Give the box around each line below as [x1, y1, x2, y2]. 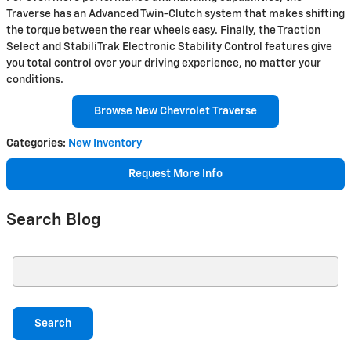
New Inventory [68, 137, 142, 149]
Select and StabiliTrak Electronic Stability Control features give [6, 42, 332, 53]
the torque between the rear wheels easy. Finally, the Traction [6, 25, 320, 37]
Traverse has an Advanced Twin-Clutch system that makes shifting [6, 9, 345, 20]
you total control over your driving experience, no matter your [6, 58, 321, 70]
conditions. [6, 74, 63, 86]
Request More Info [128, 168, 223, 180]
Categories [6, 137, 63, 149]
